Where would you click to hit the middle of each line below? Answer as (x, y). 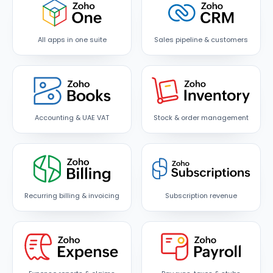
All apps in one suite (72, 39)
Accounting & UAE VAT (72, 117)
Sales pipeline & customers (201, 39)
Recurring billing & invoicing (72, 195)
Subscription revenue (201, 195)
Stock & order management (201, 117)
